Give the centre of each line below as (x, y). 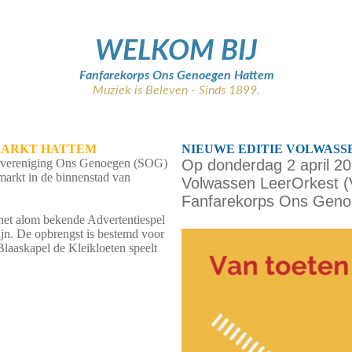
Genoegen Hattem (224, 75)
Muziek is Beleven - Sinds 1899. (176, 90)
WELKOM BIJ (176, 51)
